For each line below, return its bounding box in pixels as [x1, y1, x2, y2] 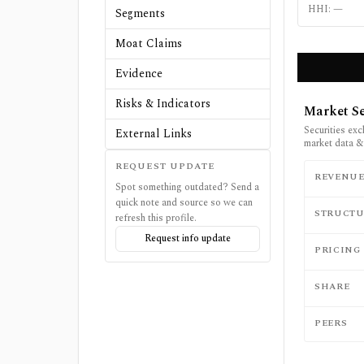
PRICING [314, 243, 361, 257]
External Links [115, 125, 192, 142]
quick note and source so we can [115, 195, 253, 210]
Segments [115, 5, 165, 22]
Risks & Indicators [115, 95, 210, 112]
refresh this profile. [115, 210, 197, 226]
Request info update [145, 231, 232, 246]
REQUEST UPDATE [115, 159, 215, 173]
